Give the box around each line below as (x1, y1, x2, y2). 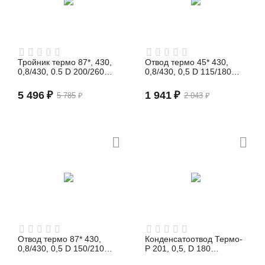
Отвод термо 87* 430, (18, 234, 102, 244)
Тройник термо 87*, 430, (18, 57, 112, 67)
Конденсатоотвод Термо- (145, 234, 243, 244)
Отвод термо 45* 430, (145, 57, 229, 67)
